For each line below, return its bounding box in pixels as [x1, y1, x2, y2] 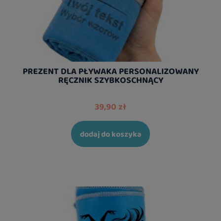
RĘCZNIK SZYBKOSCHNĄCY [58, 73, 163, 86]
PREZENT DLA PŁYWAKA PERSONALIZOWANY [22, 64, 199, 77]
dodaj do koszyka [79, 128, 142, 140]
